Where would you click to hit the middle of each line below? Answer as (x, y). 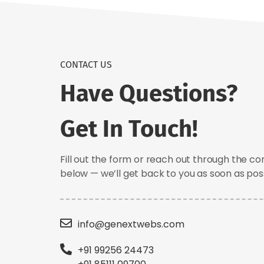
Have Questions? (149, 94)
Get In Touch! (129, 129)
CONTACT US (86, 65)
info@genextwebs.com (131, 224)
